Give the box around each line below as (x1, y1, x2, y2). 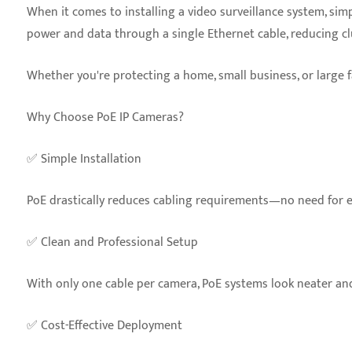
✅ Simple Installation (27, 148, 141, 170)
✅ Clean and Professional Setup (27, 232, 198, 253)
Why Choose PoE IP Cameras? (27, 107, 184, 128)
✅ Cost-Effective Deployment (27, 315, 182, 336)
